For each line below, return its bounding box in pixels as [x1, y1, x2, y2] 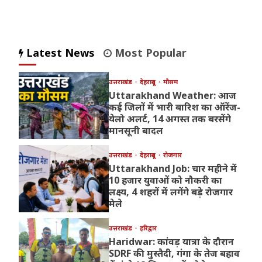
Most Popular [112, 46, 187, 60]
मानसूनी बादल [108, 124, 163, 137]
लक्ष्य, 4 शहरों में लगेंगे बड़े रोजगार [108, 185, 233, 199]
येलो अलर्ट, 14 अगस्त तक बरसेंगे [108, 112, 231, 126]
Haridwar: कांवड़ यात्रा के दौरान [108, 235, 234, 249]
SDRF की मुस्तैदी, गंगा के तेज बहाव [108, 247, 240, 260]
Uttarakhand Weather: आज [108, 89, 236, 102]
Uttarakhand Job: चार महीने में [108, 162, 237, 175]
